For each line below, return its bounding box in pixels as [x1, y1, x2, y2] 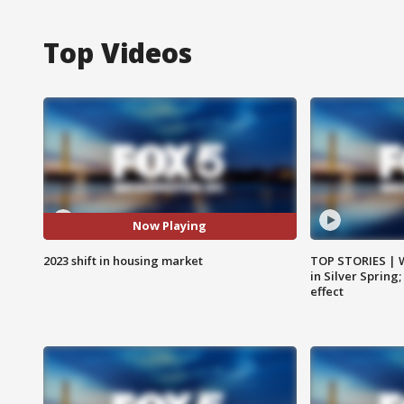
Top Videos [43, 33, 192, 71]
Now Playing [133, 217, 207, 234]
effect [309, 282, 344, 299]
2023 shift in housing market [43, 252, 203, 269]
